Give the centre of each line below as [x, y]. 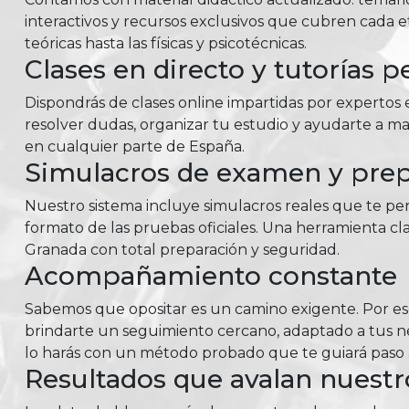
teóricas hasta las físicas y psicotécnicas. [165, 43]
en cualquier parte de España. [134, 147]
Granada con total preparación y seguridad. [182, 250]
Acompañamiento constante [210, 276]
